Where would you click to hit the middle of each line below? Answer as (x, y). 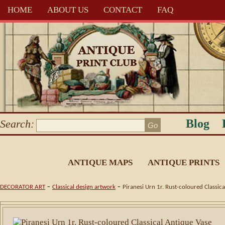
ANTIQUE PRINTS (184, 162)
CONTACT (123, 10)
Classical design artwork (84, 187)
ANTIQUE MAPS (100, 162)
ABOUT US (68, 10)
